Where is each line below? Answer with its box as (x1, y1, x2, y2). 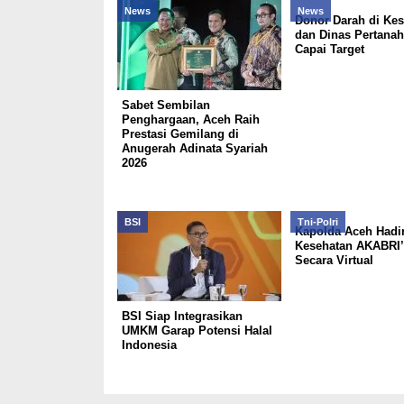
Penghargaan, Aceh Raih (121, 113, 260, 126)
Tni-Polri (297, 216, 338, 227)
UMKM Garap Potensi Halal (121, 324, 272, 337)
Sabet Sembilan (121, 98, 210, 112)
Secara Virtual (294, 253, 373, 267)
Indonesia (121, 338, 177, 352)
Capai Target (294, 42, 364, 56)
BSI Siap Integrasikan (121, 309, 243, 323)
